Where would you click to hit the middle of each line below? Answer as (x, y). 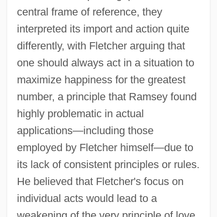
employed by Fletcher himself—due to (105, 148)
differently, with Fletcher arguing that (101, 46)
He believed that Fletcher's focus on (100, 182)
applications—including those (85, 131)
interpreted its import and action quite (103, 29)
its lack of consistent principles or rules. (108, 165)
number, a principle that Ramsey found (107, 97)
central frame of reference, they (89, 12)
